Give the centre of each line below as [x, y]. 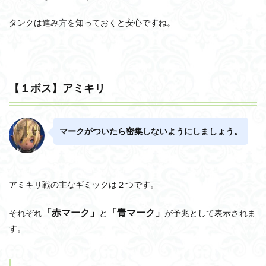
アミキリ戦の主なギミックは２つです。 [84, 185]
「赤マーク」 [71, 213]
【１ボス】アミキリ [57, 88]
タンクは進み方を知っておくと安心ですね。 [92, 23]
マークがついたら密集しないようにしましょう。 [151, 132]
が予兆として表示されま [210, 213]
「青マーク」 [136, 213]
